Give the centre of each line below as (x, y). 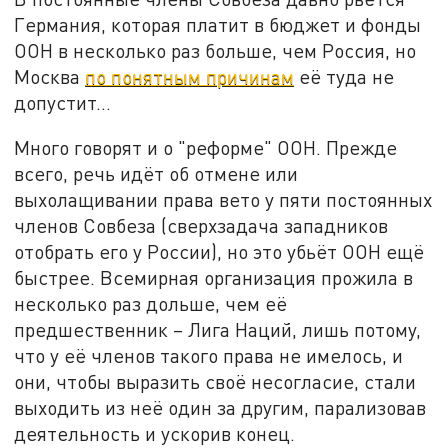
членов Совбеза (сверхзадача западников (201, 226)
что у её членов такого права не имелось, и (209, 356)
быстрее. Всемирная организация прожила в (214, 278)
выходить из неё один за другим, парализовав (220, 408)
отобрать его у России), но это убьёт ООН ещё (219, 252)
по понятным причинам (190, 76)
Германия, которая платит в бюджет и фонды (218, 24)
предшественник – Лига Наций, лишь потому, (218, 330)
